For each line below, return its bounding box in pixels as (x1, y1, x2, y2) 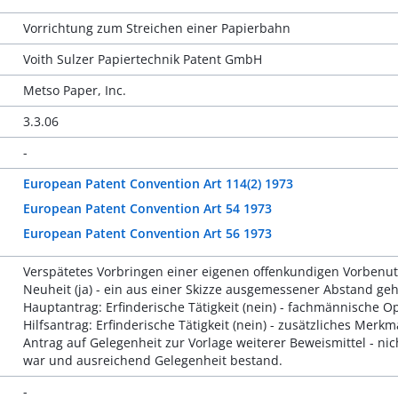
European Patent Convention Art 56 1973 (22, 225, 272, 242)
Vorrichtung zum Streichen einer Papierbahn (22, 20, 291, 36)
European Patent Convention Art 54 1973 (22, 200, 272, 217)
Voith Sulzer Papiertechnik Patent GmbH (22, 51, 262, 68)
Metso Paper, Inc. (22, 82, 126, 99)
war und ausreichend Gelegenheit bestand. (22, 352, 283, 369)
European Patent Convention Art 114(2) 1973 (22, 175, 293, 192)
